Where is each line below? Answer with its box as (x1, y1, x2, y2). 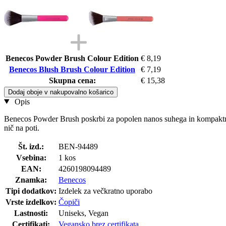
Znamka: (15, 175, 47, 184)
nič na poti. (4, 123, 39, 132)
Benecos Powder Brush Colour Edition (6, 53, 139, 63)
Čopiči (59, 197, 80, 206)
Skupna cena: (48, 76, 96, 85)
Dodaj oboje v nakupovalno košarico (8, 88, 114, 96)
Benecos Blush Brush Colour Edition (9, 65, 135, 74)
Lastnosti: (14, 208, 48, 217)
